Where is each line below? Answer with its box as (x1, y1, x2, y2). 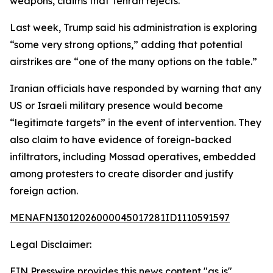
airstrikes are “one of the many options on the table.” (10, 55, 257, 68)
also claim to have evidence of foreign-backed (10, 133, 232, 146)
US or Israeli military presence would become (10, 99, 223, 112)
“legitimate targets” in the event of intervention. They (10, 116, 261, 129)
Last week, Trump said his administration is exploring (10, 21, 257, 34)
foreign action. (10, 185, 78, 197)
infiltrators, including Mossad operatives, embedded (10, 151, 256, 163)
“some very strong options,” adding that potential (10, 38, 243, 51)
